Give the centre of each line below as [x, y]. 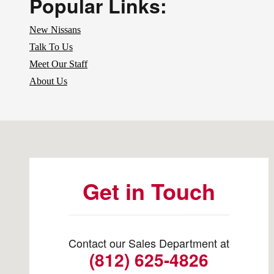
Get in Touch [149, 191]
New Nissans [55, 29]
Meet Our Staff [58, 64]
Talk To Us [51, 46]
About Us [48, 81]
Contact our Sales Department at [149, 243]
